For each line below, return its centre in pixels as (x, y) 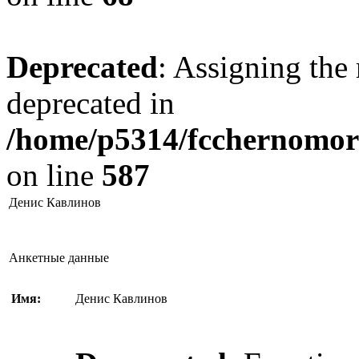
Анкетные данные (59, 258)
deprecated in (91, 103)
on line (54, 175)
